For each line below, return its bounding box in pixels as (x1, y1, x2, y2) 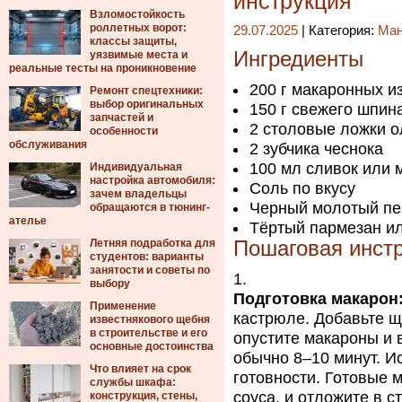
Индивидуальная (90, 161, 182, 173)
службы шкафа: (90, 376, 176, 389)
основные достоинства (90, 340, 214, 353)
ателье (9, 214, 47, 227)
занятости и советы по (90, 264, 210, 276)
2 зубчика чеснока (249, 140, 383, 158)
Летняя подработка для (90, 237, 215, 249)
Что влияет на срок (90, 363, 191, 375)
